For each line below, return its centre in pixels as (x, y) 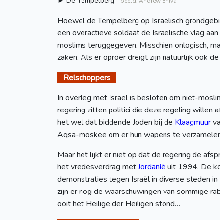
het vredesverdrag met (98, 167)
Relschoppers (87, 78)
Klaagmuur (193, 123)
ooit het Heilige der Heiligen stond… (119, 204)
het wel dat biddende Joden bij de (116, 123)
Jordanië (152, 167)
